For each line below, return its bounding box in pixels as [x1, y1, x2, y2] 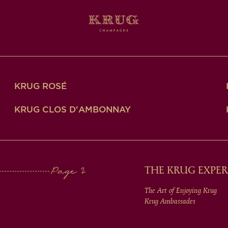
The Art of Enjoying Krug [145, 186, 217, 196]
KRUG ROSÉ [14, 81, 67, 92]
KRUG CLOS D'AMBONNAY [14, 104, 131, 115]
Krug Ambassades [145, 196, 195, 207]
